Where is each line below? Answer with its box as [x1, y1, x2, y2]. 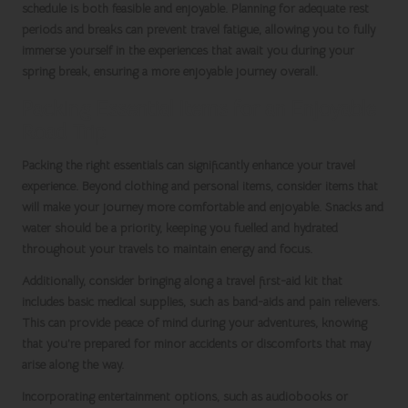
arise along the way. [22, 357, 124, 373]
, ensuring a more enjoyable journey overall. [87, 64, 318, 80]
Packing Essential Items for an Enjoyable [22, 96, 376, 122]
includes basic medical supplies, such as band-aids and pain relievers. [22, 294, 380, 311]
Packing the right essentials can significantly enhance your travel [22, 158, 355, 174]
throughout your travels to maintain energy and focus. [22, 241, 312, 258]
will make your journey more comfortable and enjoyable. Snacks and [22, 199, 383, 216]
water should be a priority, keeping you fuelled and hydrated [22, 220, 338, 237]
